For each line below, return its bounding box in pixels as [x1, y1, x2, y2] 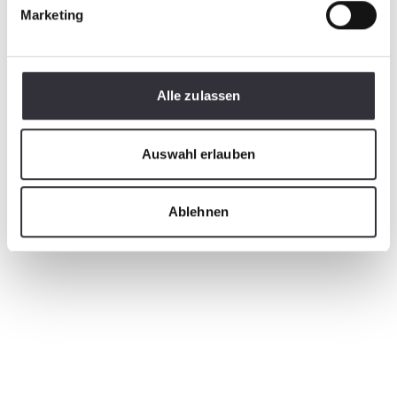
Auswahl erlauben [142, 145, 255, 161]
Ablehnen [168, 204, 229, 220]
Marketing [20, 7, 83, 23]
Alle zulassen [156, 88, 241, 104]
